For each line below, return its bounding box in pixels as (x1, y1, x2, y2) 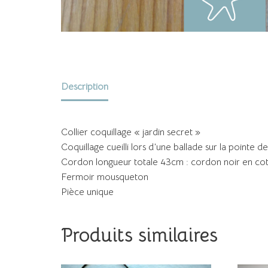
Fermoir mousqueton (61, 170, 148, 183)
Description (61, 80, 108, 93)
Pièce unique (61, 185, 114, 198)
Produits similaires (61, 223, 218, 247)
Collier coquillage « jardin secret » (61, 126, 200, 138)
